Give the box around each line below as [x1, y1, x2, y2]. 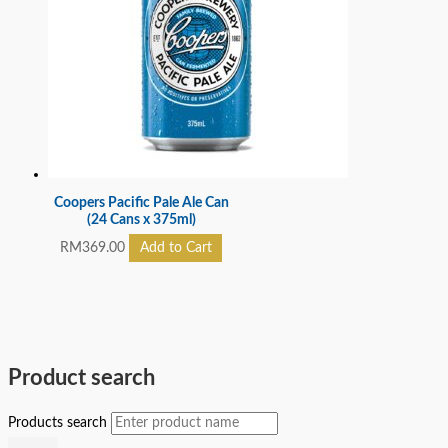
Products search [8, 415, 111, 430]
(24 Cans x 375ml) [86, 212, 196, 227]
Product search [8, 366, 155, 389]
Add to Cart [139, 241, 212, 256]
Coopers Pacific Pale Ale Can [53, 195, 229, 210]
